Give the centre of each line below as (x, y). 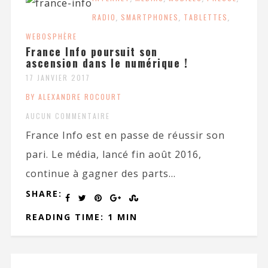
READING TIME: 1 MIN (81, 217)
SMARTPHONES (150, 17)
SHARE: (44, 193)
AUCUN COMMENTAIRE (68, 115)
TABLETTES (205, 17)
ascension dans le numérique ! (107, 63)
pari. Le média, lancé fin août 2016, (113, 154)
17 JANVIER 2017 (58, 77)
